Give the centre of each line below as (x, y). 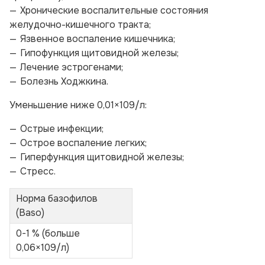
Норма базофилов (57, 198)
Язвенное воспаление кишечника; (98, 39)
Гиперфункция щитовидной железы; (102, 157)
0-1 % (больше (48, 233)
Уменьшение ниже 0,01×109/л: (78, 105)
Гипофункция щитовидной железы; (99, 53)
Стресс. (38, 171)
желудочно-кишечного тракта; (80, 25)
